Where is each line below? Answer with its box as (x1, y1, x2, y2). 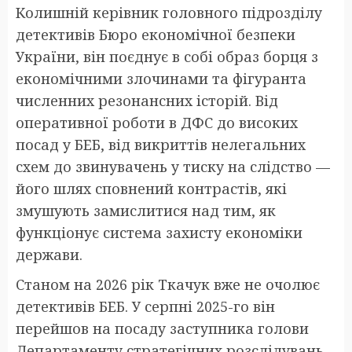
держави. (16, 244, 82, 264)
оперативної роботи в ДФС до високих (16, 112, 298, 132)
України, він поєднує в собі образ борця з (16, 46, 318, 66)
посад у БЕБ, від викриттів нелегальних (16, 134, 306, 154)
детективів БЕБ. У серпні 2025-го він (16, 296, 275, 316)
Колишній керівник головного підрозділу (16, 2, 322, 22)
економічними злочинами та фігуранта (16, 68, 306, 88)
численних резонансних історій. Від (16, 90, 278, 110)
